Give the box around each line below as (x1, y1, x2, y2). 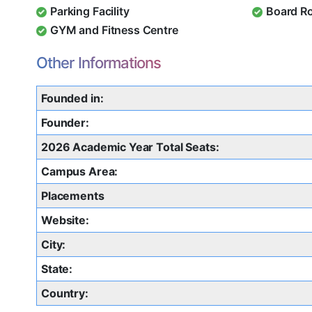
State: (41, 262, 73, 276)
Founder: (41, 116, 89, 130)
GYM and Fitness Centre (50, 23, 178, 38)
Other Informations (36, 54, 162, 72)
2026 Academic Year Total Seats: (41, 140, 219, 155)
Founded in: (41, 91, 104, 106)
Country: (41, 286, 88, 301)
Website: (41, 213, 89, 228)
